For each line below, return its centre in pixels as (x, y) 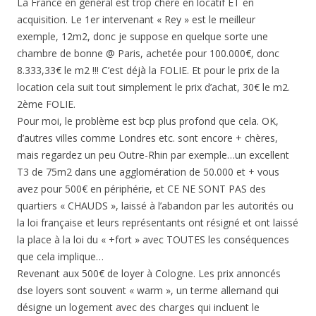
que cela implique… (60, 257)
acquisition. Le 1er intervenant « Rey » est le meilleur (136, 20)
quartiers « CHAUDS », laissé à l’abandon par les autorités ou (155, 206)
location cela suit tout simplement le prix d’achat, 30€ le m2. (153, 87)
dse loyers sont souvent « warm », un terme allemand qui (148, 291)
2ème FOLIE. (46, 104)
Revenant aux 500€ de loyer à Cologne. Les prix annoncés (149, 274)
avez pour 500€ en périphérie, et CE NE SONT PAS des (141, 189)
